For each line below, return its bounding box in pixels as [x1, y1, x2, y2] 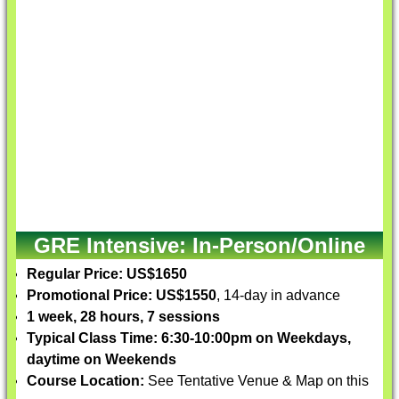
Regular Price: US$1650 [27, 266, 187, 281]
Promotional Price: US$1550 [27, 288, 216, 303]
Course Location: [27, 373, 144, 388]
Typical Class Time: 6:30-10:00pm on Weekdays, [27, 330, 351, 346]
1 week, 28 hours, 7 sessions [27, 309, 220, 324]
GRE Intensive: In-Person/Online [34, 233, 365, 257]
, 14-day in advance [216, 288, 340, 303]
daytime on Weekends [27, 352, 176, 367]
